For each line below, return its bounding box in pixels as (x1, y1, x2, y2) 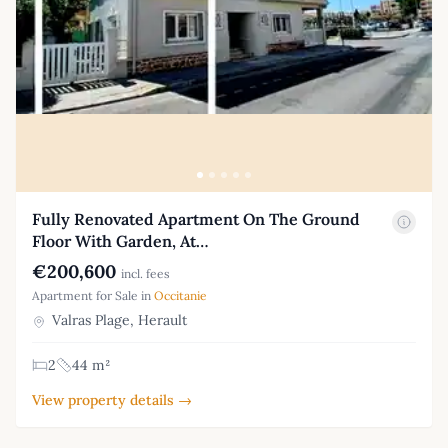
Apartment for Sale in (32, 288, 154, 304)
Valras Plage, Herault (48, 311, 187, 330)
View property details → (32, 391, 192, 410)
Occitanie (154, 288, 207, 304)
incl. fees (121, 266, 170, 282)
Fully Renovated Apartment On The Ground (32, 209, 360, 230)
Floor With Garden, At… (32, 231, 208, 252)
